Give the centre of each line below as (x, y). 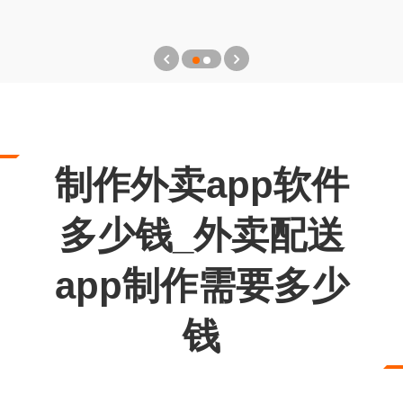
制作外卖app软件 (201, 185)
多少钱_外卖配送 (201, 235)
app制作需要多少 (201, 286)
